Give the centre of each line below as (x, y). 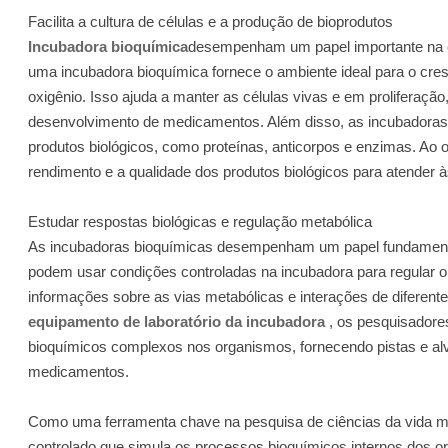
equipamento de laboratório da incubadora (177, 321)
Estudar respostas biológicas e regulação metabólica (200, 221)
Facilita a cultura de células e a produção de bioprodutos (211, 21)
